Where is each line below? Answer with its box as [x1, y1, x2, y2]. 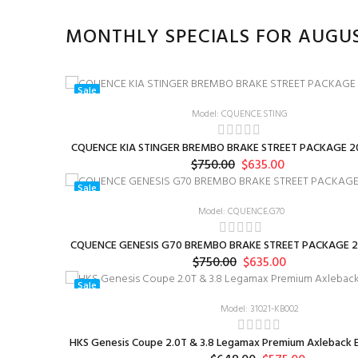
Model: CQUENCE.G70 [197, 204, 284, 220]
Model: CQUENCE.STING [191, 106, 288, 122]
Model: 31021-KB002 [220, 301, 299, 317]
